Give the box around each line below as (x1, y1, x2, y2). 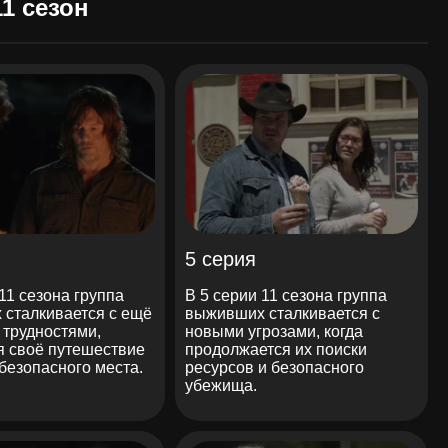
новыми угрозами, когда (185, 322, 364, 340)
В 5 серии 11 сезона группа (185, 286, 388, 304)
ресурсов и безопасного (185, 358, 365, 376)
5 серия (185, 247, 257, 270)
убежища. (185, 376, 258, 394)
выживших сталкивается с (185, 304, 381, 322)
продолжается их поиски (185, 340, 368, 358)
